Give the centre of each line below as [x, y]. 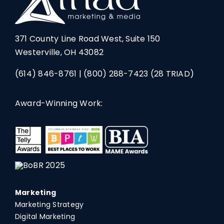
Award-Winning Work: [59, 103]
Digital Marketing [45, 217]
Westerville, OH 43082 [59, 52]
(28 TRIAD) [171, 74]
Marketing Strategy [49, 205]
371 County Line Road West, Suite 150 [87, 39]
